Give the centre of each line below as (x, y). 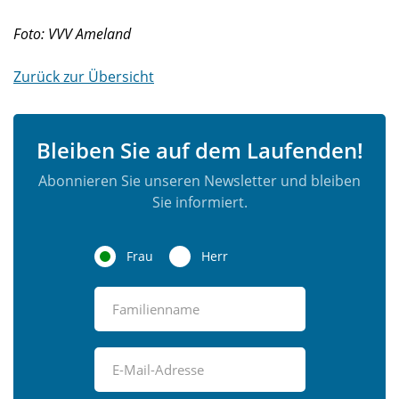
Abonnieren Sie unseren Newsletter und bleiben (199, 181)
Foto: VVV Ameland (72, 34)
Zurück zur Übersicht (84, 77)
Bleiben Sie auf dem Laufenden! (199, 150)
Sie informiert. (199, 202)
